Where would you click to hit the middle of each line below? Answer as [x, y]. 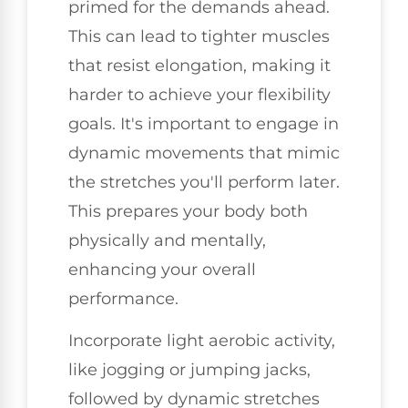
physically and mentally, [167, 240]
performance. [123, 298]
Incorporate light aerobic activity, [202, 341]
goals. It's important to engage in [204, 123]
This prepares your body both [188, 211]
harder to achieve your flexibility [199, 94]
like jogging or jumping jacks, [189, 370]
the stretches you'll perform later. [204, 182]
